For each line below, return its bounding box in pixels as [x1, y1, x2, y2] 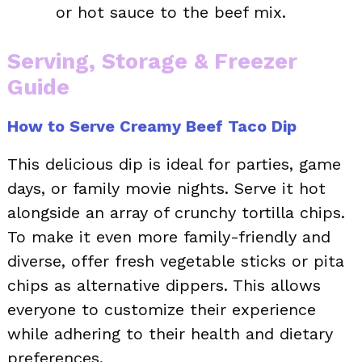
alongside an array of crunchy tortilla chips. [7, 202, 345, 222]
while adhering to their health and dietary [7, 323, 333, 343]
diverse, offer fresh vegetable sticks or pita [7, 250, 344, 271]
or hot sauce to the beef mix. [56, 2, 286, 22]
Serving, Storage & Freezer [7, 48, 297, 74]
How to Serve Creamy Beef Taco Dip [7, 116, 297, 136]
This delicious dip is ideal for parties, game [7, 154, 341, 174]
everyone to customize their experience [7, 299, 316, 319]
